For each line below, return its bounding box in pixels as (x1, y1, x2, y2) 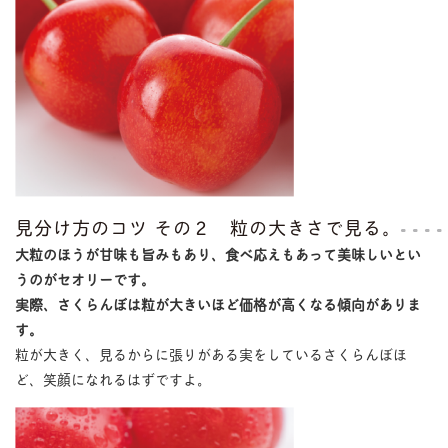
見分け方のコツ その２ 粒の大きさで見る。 (14, 213, 401, 242)
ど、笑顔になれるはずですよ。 (14, 368, 211, 390)
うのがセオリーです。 (14, 268, 155, 290)
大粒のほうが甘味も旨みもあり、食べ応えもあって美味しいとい (14, 243, 421, 265)
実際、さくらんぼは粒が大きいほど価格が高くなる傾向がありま (14, 293, 421, 315)
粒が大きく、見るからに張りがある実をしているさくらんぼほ (14, 343, 407, 365)
